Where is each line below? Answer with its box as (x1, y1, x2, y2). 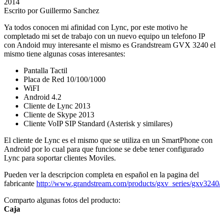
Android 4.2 (24, 92, 61, 101)
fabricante (4, 179, 36, 188)
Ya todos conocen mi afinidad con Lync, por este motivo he (4, 23, 188, 31)
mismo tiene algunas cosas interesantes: (4, 49, 125, 58)
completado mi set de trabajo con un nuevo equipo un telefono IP (4, 31, 205, 40)
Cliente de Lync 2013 (24, 101, 90, 110)
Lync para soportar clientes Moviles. (4, 153, 116, 162)
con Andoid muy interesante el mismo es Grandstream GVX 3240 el (4, 40, 216, 49)
